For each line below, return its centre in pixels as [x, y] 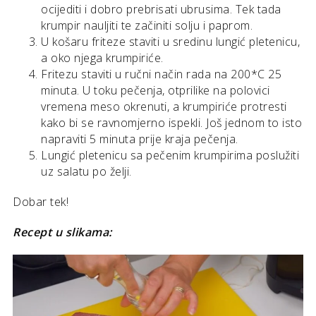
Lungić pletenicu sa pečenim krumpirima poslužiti [170, 155]
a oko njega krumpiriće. [102, 57]
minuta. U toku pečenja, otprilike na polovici [156, 90]
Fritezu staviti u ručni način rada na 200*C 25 [161, 74]
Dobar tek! [41, 201]
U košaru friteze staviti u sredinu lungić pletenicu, [170, 41]
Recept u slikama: [62, 232]
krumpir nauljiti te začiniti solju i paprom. [147, 25]
